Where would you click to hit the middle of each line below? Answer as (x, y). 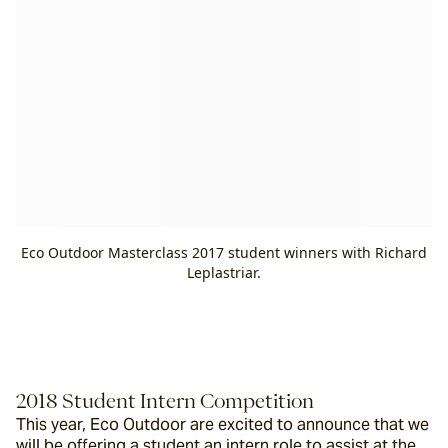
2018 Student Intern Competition (165, 400)
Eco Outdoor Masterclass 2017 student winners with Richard (224, 252)
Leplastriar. (224, 272)
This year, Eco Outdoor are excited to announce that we (222, 424)
